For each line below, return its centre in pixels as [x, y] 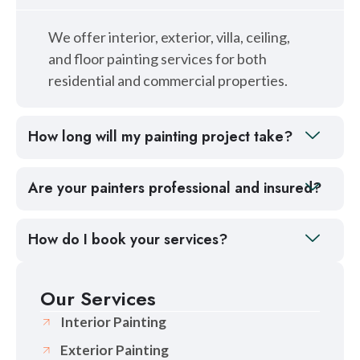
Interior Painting [113, 322]
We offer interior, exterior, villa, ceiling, [169, 37]
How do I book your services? [128, 240]
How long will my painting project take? [160, 137]
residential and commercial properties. [168, 81]
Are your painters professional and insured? [175, 188]
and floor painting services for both [157, 59]
